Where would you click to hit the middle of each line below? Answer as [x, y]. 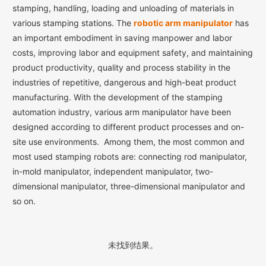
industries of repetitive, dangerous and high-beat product [124, 83]
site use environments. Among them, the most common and [129, 142]
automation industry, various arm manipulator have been [122, 112]
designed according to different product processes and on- [128, 127]
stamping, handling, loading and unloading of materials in [123, 8]
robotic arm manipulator [183, 23]
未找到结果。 [133, 245]
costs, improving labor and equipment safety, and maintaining [133, 53]
